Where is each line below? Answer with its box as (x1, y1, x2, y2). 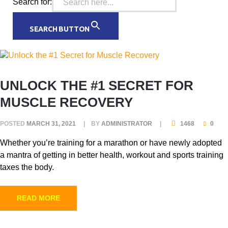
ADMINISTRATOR (101, 120, 152, 127)
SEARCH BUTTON (29, 24, 90, 33)
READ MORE (17, 193, 60, 202)
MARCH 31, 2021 (26, 120, 76, 127)
